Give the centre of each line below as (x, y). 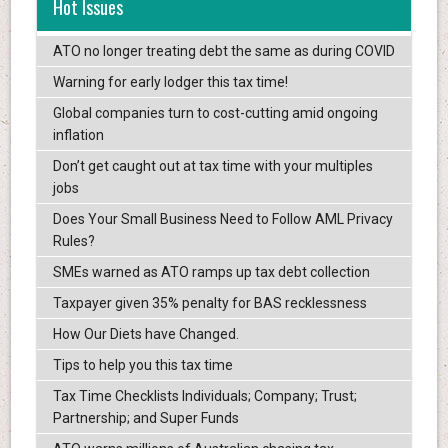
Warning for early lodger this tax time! (170, 82)
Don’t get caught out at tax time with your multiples (212, 166)
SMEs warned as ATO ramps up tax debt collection (211, 272)
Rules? (73, 241)
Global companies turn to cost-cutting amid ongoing (215, 113)
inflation (78, 135)
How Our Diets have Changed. (145, 334)
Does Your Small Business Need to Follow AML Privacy (222, 219)
